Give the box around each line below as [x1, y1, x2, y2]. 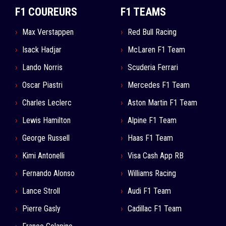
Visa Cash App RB [128, 151, 184, 161]
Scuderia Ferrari [128, 63, 178, 73]
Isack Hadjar [22, 45, 62, 55]
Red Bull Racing [128, 27, 177, 37]
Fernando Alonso [22, 168, 75, 179]
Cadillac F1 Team [128, 204, 182, 214]
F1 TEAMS [121, 6, 166, 19]
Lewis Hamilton [22, 116, 71, 126]
